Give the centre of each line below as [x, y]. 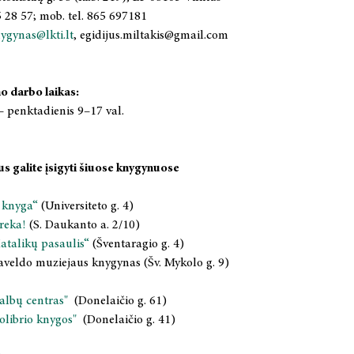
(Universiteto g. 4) [86, 206]
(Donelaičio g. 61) [119, 301]
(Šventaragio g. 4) [137, 244]
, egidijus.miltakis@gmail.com [151, 36]
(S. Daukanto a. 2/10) [83, 225]
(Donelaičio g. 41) [128, 320]
